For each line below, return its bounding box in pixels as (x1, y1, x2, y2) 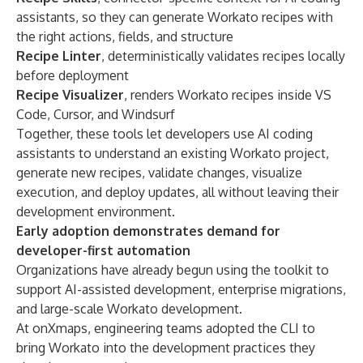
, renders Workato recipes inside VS (124, 87, 331, 103)
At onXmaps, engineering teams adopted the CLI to (16, 320, 315, 336)
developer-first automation (16, 242, 190, 258)
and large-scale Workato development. (16, 301, 242, 317)
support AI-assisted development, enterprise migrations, (16, 281, 346, 297)
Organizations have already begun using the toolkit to (16, 262, 329, 278)
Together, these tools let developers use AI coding (16, 126, 313, 142)
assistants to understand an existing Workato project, (16, 145, 329, 161)
